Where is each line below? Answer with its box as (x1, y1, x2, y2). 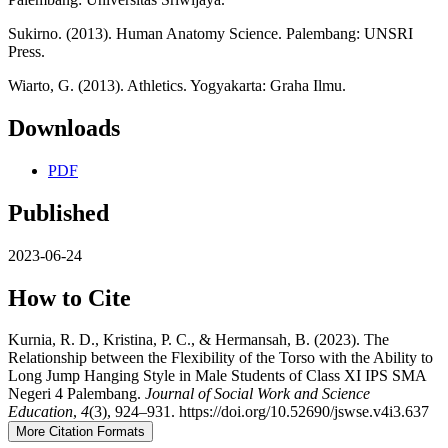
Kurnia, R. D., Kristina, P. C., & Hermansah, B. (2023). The (8, 331, 389, 349)
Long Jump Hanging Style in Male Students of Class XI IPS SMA (8, 367, 426, 385)
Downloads (8, 114, 120, 141)
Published (8, 199, 109, 226)
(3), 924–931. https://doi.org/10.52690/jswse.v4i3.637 (89, 403, 429, 421)
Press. (8, 42, 45, 60)
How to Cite (8, 284, 131, 311)
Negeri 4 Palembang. (8, 385, 145, 403)
